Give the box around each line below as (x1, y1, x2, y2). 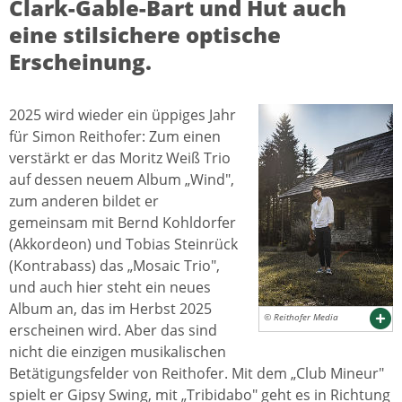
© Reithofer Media (264, 311, 338, 323)
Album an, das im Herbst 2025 (9, 299, 212, 319)
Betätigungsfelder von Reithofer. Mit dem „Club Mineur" (9, 363, 384, 383)
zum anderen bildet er (9, 191, 159, 211)
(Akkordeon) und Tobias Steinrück (9, 234, 238, 254)
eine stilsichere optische (9, 20, 281, 49)
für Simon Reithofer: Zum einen (9, 127, 221, 146)
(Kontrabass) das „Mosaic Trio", (9, 256, 220, 275)
